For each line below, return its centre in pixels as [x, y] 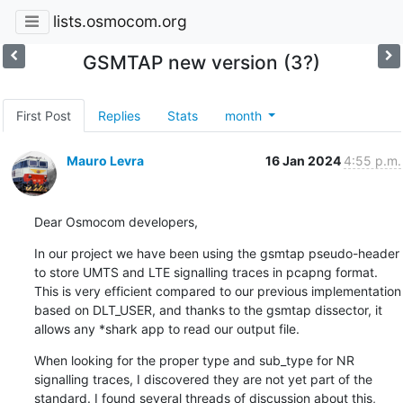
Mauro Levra [105, 160]
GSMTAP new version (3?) [201, 62]
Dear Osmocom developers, [116, 221]
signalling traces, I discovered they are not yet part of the [203, 379]
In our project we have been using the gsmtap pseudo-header [216, 253]
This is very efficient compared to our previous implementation [217, 291]
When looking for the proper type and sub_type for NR [194, 360]
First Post [43, 115]
